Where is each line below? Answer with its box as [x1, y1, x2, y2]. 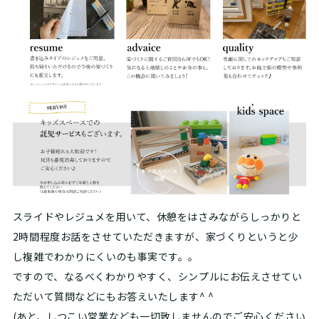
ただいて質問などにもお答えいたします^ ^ [12, 289, 214, 304]
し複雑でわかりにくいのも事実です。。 [12, 249, 199, 264]
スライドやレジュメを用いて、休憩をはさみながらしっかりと [12, 209, 302, 224]
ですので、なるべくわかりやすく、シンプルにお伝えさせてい [12, 269, 303, 284]
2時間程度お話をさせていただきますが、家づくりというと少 [12, 229, 299, 244]
